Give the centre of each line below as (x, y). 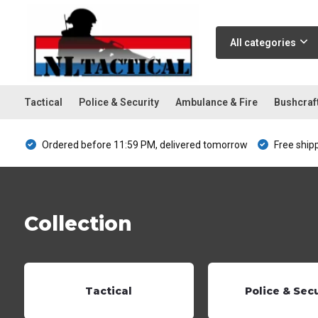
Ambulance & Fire (216, 102)
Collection (78, 224)
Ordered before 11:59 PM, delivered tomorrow (143, 144)
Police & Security (119, 102)
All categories (263, 43)
